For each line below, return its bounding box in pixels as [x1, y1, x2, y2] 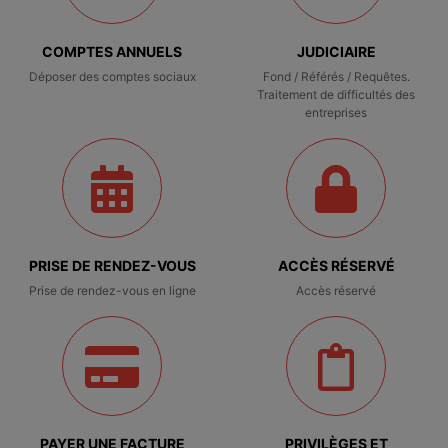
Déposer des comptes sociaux [28, 69, 196, 84]
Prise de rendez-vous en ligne [28, 283, 196, 298]
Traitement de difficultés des [257, 87, 415, 102]
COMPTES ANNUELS [42, 43, 182, 60]
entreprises [305, 105, 367, 120]
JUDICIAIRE [296, 43, 376, 60]
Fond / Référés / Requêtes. [262, 69, 410, 84]
